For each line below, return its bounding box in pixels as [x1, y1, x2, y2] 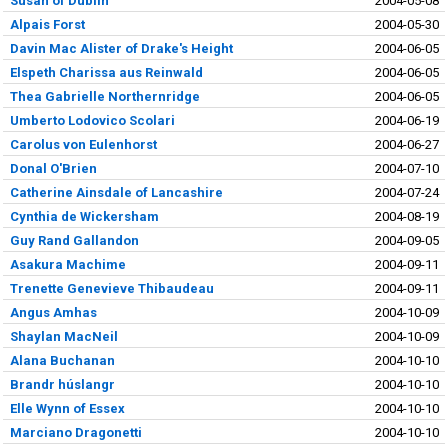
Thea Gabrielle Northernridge [9, 88, 200, 104]
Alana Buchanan [9, 352, 115, 368]
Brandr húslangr [9, 376, 115, 392]
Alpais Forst [9, 16, 85, 32]
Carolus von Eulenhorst [9, 136, 157, 152]
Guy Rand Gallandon [9, 232, 139, 248]
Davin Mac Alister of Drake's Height [9, 40, 233, 56]
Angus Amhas [9, 304, 97, 320]
